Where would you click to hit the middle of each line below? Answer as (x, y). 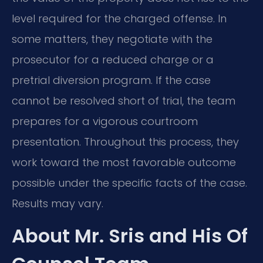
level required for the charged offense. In (119, 18)
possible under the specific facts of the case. (129, 183)
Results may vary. (58, 203)
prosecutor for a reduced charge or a (113, 59)
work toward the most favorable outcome (124, 162)
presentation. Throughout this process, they (125, 141)
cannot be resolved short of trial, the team (124, 100)
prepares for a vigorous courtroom (105, 121)
